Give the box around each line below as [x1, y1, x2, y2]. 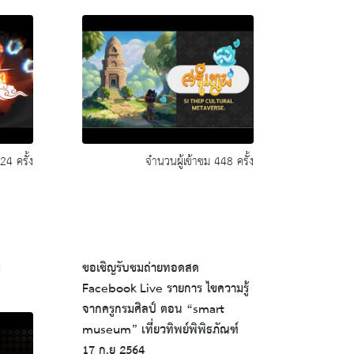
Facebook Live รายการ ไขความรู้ [81, 277, 249, 302]
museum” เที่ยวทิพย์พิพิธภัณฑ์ [81, 318, 239, 343]
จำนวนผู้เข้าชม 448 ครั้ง [145, 151, 254, 174]
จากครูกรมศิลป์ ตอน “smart [81, 298, 224, 322]
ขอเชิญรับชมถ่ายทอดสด [81, 257, 199, 281]
